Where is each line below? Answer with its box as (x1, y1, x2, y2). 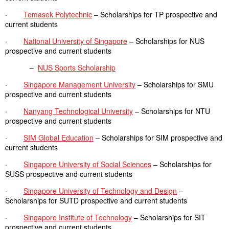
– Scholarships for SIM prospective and (94, 132, 222, 143)
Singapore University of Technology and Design (24, 186, 177, 196)
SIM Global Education (24, 132, 94, 143)
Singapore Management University (24, 79, 135, 89)
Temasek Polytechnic (24, 9, 92, 19)
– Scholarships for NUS (127, 36, 204, 46)
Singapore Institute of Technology (24, 212, 132, 222)
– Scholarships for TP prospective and (92, 9, 217, 19)
